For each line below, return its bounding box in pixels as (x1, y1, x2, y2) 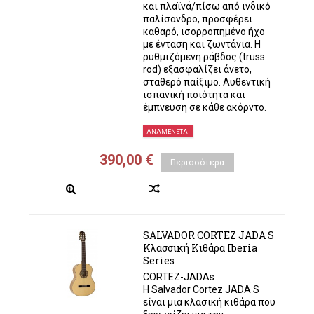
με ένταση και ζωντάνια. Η (142, 39, 261, 50)
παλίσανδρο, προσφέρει (142, 13, 252, 25)
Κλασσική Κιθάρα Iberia (142, 241, 257, 254)
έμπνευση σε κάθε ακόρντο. (142, 102, 266, 113)
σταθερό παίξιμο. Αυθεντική (142, 76, 271, 88)
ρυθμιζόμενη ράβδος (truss (142, 51, 265, 62)
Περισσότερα (170, 158, 224, 168)
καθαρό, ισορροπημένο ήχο (142, 26, 265, 37)
